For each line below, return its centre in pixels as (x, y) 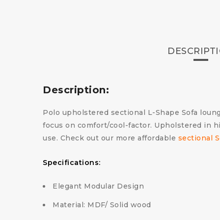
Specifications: (72, 163)
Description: (76, 90)
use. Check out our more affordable (110, 138)
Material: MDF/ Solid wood (102, 205)
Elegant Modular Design (98, 186)
